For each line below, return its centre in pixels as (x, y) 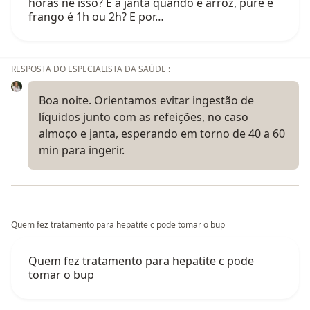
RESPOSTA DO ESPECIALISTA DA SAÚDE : (91, 69)
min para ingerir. (82, 150)
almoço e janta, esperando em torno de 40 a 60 (162, 133)
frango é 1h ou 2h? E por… (96, 16)
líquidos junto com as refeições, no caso (144, 117)
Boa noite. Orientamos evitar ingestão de (146, 100)
